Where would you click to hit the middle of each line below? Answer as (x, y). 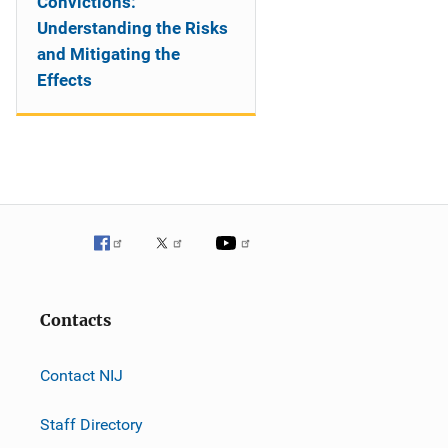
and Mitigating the (108, 54)
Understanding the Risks (132, 28)
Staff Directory (91, 424)
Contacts (75, 320)
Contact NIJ (81, 375)
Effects (64, 80)
